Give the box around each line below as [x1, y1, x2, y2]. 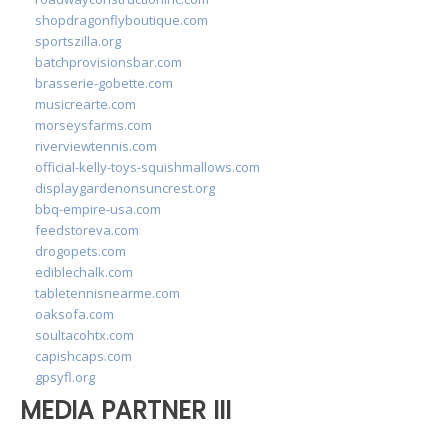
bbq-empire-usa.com [35, 199, 161, 218]
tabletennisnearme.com [35, 283, 180, 302]
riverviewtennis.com [35, 136, 157, 155]
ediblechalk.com [35, 262, 133, 281]
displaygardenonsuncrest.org [35, 178, 215, 197]
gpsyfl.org [35, 367, 95, 386]
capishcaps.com [35, 346, 132, 365]
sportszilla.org [35, 31, 121, 50]
